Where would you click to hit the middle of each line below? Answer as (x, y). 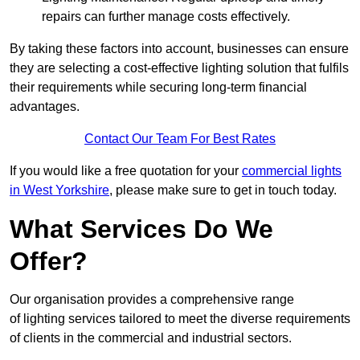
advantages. (45, 107)
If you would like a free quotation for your (126, 171)
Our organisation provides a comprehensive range (152, 300)
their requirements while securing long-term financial (158, 88)
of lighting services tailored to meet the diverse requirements (180, 319)
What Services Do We (141, 229)
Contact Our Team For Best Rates (180, 139)
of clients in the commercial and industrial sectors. (151, 338)
